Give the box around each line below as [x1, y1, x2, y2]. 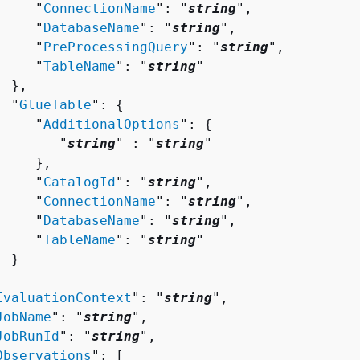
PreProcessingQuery [43, 39, 188, 55]
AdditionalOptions [43, 116, 180, 132]
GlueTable [19, 96, 92, 112]
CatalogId [43, 174, 116, 190]
